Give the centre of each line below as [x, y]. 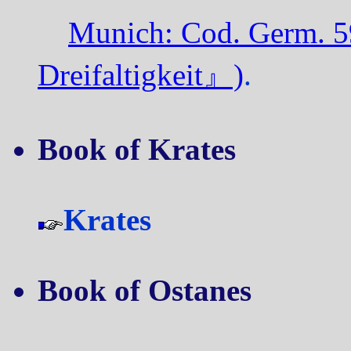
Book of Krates [137, 149]
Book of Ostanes [145, 290]
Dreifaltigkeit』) [141, 74]
